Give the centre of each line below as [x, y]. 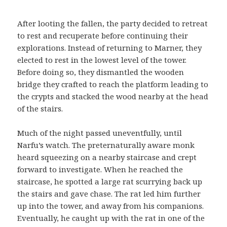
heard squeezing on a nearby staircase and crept [107, 157]
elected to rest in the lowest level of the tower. [102, 60]
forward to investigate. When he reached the [100, 169]
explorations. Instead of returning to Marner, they [110, 47]
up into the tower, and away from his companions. [111, 205]
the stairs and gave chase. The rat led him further [109, 193]
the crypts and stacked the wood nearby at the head [113, 96]
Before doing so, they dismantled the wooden [101, 72]
